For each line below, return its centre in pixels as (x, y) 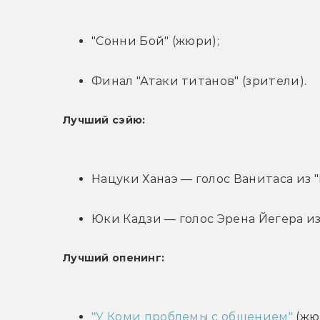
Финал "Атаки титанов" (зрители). (199, 81)
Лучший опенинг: (114, 258)
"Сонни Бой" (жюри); (156, 41)
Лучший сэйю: (104, 120)
